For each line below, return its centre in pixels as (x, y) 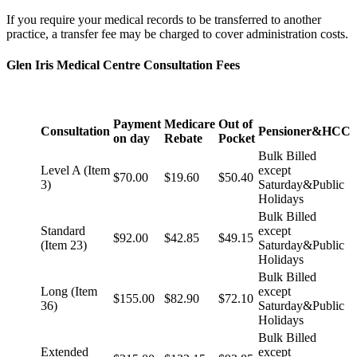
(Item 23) (64, 245)
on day (131, 138)
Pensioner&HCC (304, 131)
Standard (63, 230)
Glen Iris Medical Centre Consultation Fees (123, 65)
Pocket (237, 138)
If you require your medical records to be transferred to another (164, 20)
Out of (235, 124)
